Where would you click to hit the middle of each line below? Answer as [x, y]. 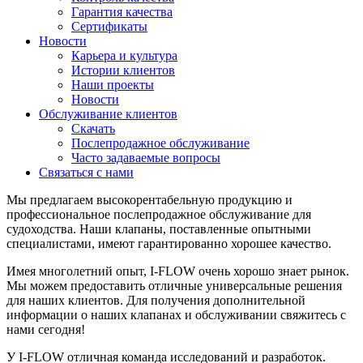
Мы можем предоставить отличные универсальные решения [174, 286]
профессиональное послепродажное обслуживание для [159, 214]
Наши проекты [113, 85]
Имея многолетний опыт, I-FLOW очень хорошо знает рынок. [178, 271]
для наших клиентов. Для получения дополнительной [156, 300]
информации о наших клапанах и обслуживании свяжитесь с [176, 315]
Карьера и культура [124, 56]
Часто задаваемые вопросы [146, 158]
